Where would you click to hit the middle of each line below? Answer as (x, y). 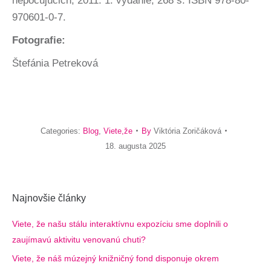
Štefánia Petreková (55, 63)
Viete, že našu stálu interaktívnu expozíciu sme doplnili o (120, 224)
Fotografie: (39, 40)
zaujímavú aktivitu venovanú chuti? (79, 239)
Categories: (62, 131)
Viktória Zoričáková (188, 131)
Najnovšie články (49, 198)
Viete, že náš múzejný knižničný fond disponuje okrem (116, 258)
